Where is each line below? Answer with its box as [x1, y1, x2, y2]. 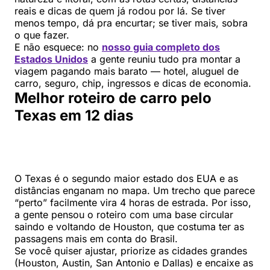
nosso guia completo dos [102, 40, 220, 53]
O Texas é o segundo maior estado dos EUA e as [14, 172, 238, 184]
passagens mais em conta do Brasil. [14, 232, 178, 245]
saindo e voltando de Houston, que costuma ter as [14, 220, 244, 233]
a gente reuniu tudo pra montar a [88, 52, 240, 65]
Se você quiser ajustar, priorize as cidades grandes [14, 244, 247, 257]
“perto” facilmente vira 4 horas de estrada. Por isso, [14, 196, 251, 209]
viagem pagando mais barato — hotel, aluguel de [14, 64, 239, 77]
